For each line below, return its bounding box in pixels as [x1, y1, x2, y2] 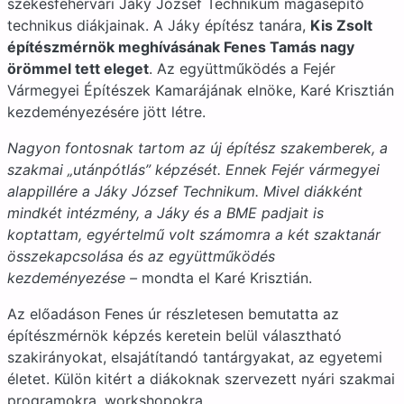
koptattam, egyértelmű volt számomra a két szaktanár [7, 225, 381, 243]
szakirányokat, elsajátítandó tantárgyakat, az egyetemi [7, 348, 382, 366]
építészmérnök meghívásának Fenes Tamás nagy [7, 38, 354, 56]
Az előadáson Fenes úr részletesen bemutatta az [7, 305, 339, 323]
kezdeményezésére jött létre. [7, 103, 206, 121]
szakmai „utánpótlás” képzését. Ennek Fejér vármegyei [7, 161, 380, 179]
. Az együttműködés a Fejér [149, 60, 335, 78]
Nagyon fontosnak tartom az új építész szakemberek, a [7, 139, 388, 157]
